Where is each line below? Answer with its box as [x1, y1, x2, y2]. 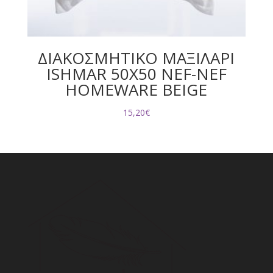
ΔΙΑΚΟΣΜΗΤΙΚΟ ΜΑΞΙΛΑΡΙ [38, 47, 235, 69]
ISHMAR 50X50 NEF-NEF [46, 63, 227, 85]
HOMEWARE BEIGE [65, 79, 208, 101]
